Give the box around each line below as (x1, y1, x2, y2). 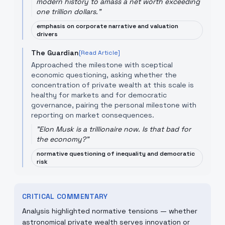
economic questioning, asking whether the (31, 70, 177, 79)
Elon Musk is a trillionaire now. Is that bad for (39, 125, 191, 134)
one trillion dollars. (36, 7, 98, 16)
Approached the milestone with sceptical (31, 60, 173, 69)
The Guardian (31, 48, 79, 57)
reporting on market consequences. (31, 110, 154, 120)
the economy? (36, 135, 86, 144)
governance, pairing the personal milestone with (31, 100, 196, 109)
